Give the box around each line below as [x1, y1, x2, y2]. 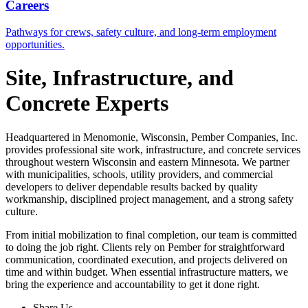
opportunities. [5, 38, 65, 50]
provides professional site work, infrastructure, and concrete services [5, 143, 300, 155]
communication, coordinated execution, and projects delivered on [5, 253, 287, 265]
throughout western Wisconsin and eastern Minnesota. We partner [5, 155, 289, 168]
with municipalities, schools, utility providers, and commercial [5, 168, 273, 180]
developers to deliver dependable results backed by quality [5, 180, 258, 192]
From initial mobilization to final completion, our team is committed [5, 228, 297, 241]
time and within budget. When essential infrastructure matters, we [5, 265, 288, 278]
